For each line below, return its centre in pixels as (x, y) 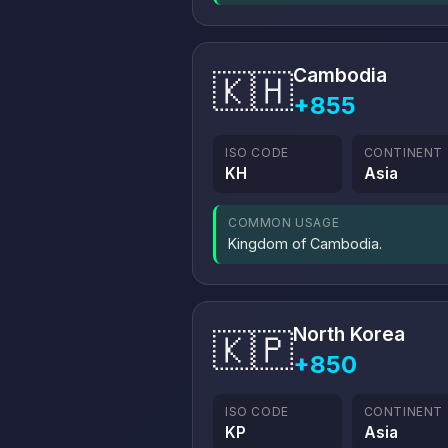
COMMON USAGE (284, 222)
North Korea (349, 334)
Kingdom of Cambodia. (305, 243)
